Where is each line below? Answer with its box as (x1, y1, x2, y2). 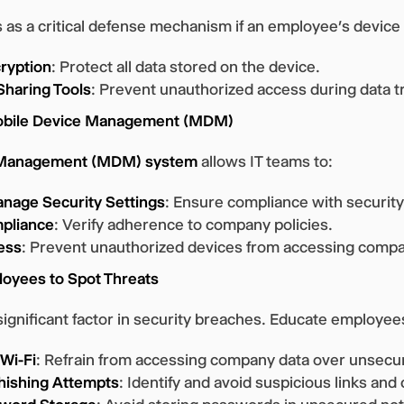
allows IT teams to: (197, 151, 333, 170)
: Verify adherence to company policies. (54, 215, 333, 234)
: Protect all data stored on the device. (51, 57, 320, 76)
